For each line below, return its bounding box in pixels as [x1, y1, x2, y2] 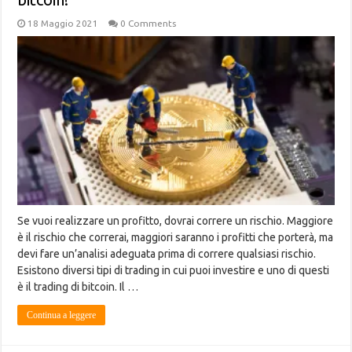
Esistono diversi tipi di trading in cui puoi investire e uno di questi [17, 264, 330, 277]
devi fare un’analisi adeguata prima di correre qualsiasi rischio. [17, 247, 317, 261]
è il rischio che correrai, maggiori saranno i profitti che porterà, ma [17, 231, 334, 244]
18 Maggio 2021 [27, 18, 99, 29]
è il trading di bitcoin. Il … [17, 280, 139, 294]
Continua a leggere [27, 310, 97, 321]
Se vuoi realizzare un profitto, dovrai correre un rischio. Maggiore [17, 214, 334, 228]
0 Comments [120, 18, 177, 29]
